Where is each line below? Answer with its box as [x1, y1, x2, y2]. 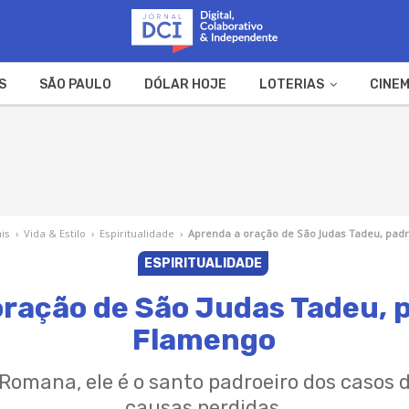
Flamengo [132, 321, 277, 357]
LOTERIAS [258, 76, 324, 92]
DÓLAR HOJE [143, 76, 226, 92]
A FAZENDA [109, 120, 182, 136]
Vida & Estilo [23, 225, 86, 240]
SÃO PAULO [38, 76, 111, 92]
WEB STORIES [215, 120, 300, 136]
